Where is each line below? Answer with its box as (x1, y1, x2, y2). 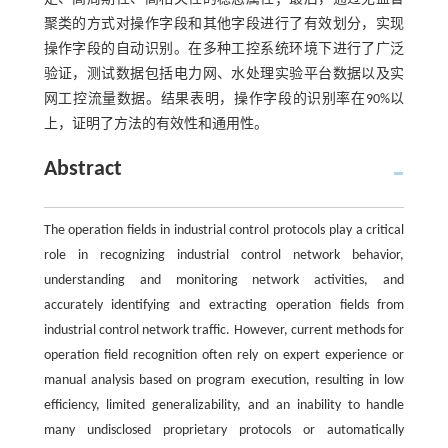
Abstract (43, 157, 122, 181)
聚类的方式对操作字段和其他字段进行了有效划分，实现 (43, 16, 405, 32)
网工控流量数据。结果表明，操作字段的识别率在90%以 (43, 91, 405, 107)
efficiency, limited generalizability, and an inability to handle (43, 397, 405, 413)
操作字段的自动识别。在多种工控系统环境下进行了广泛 (43, 41, 405, 57)
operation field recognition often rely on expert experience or (43, 347, 405, 363)
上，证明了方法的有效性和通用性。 (43, 116, 268, 132)
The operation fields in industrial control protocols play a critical (43, 222, 405, 238)
